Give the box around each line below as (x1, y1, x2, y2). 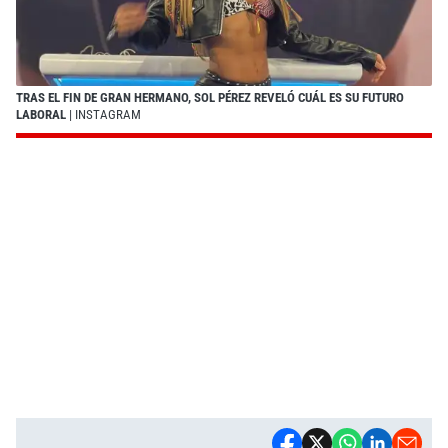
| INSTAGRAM (69, 106, 141, 122)
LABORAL (16, 106, 69, 122)
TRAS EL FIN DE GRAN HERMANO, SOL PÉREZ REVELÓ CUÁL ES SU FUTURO (16, 89, 404, 105)
